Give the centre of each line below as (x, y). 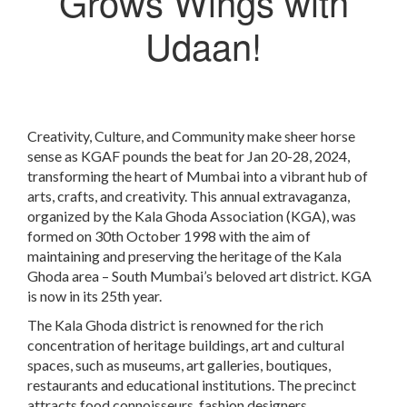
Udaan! (203, 45)
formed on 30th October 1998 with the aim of (169, 236)
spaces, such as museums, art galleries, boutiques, (179, 365)
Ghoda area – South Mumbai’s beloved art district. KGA (199, 276)
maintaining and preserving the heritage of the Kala (184, 256)
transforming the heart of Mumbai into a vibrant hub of (198, 176)
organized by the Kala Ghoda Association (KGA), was (192, 216)
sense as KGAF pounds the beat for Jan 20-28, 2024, (189, 156)
